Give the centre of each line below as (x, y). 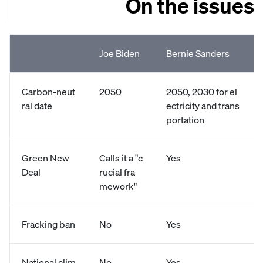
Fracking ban (48, 224)
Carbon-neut (48, 91)
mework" (118, 186)
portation (185, 119)
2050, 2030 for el (202, 91)
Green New (45, 158)
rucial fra (117, 172)
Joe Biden (119, 53)
